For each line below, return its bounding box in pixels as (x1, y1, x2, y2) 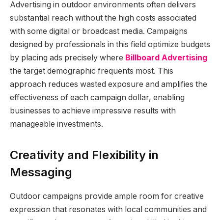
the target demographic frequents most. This (10, 66, 173, 76)
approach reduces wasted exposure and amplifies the (10, 79, 207, 89)
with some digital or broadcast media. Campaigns (10, 26, 188, 36)
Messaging (10, 165, 72, 179)
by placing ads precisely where (10, 53, 125, 62)
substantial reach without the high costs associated (10, 13, 196, 23)
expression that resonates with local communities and (10, 204, 207, 214)
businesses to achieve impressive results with (10, 106, 176, 115)
